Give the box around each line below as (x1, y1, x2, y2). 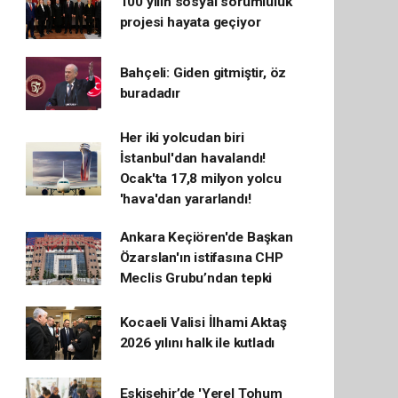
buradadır (119, 85, 180, 101)
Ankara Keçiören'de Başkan (119, 229, 293, 245)
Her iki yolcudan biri (119, 130, 244, 146)
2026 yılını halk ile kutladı (119, 335, 275, 351)
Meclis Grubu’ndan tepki (119, 270, 273, 286)
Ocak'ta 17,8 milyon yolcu (119, 171, 282, 187)
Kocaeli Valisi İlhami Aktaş (119, 314, 287, 330)
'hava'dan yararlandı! (119, 191, 251, 207)
